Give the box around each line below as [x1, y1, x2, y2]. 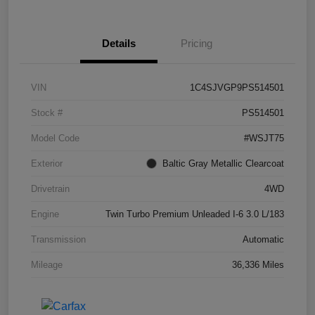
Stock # [31, 107, 63, 118]
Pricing [180, 37, 212, 49]
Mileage [31, 259, 63, 270]
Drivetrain [31, 183, 70, 194]
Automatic [243, 233, 284, 245]
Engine [31, 208, 59, 219]
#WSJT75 [244, 132, 284, 143]
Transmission [31, 233, 86, 245]
